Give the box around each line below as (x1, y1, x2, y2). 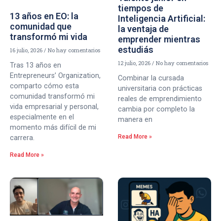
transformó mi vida (10, 31, 87, 42)
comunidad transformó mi (10, 92, 95, 101)
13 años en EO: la (10, 10, 78, 21)
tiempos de (118, 3, 163, 14)
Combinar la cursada (118, 74, 184, 83)
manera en (118, 115, 152, 124)
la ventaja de (118, 24, 169, 35)
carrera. (10, 133, 35, 142)
